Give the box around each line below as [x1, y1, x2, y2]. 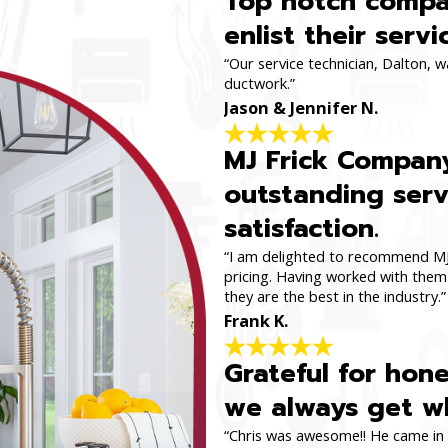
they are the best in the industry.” [224, 286, 446, 307]
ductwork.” [224, 73, 295, 94]
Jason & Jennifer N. [224, 96, 378, 120]
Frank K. [224, 309, 288, 333]
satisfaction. [224, 209, 379, 249]
